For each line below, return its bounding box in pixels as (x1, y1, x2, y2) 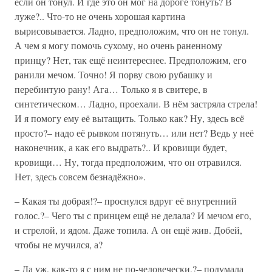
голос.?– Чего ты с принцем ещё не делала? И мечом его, (15, 209, 251, 222)
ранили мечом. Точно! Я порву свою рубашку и (15, 68, 212, 81)
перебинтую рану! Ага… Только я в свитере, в (15, 83, 208, 95)
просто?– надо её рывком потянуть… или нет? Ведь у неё (15, 126, 254, 139)
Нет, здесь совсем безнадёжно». (15, 170, 146, 183)
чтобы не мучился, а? (15, 238, 103, 251)
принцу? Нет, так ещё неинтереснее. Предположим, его (15, 53, 246, 66)
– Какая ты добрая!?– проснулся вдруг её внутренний (15, 194, 237, 207)
